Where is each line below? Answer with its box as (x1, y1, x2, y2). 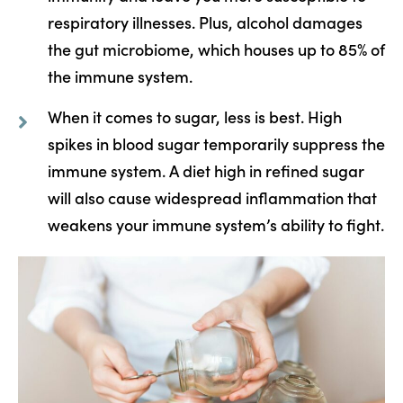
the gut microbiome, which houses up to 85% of (47, 37, 385, 60)
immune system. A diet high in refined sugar (47, 158, 364, 182)
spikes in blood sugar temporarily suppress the (47, 131, 385, 155)
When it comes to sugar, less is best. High (47, 104, 342, 128)
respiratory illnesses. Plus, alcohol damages (47, 10, 363, 33)
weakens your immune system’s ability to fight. (47, 212, 384, 236)
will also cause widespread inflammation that (47, 185, 377, 209)
